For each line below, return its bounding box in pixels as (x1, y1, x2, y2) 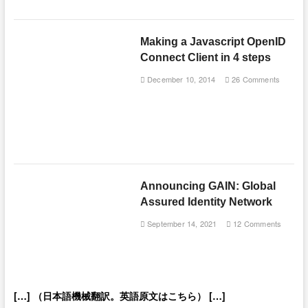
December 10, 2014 (144, 74, 216, 85)
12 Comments (230, 218, 282, 230)
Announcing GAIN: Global (140, 180, 276, 192)
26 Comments (229, 74, 280, 85)
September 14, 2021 (144, 218, 217, 230)
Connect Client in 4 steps (140, 52, 271, 64)
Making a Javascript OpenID (140, 36, 286, 48)
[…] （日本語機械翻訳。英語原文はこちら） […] (13, 288, 225, 302)
